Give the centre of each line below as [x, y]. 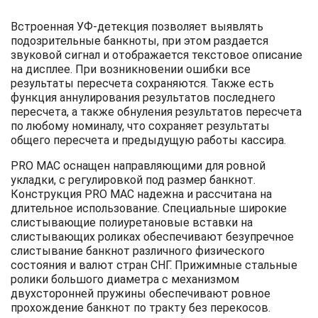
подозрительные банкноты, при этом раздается [139, 41]
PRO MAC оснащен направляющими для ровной [138, 166]
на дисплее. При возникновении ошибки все [131, 69]
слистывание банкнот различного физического [138, 251]
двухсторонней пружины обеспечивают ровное [141, 294]
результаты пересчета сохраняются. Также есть [142, 83]
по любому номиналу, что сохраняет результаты [140, 126]
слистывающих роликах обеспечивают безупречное [152, 237]
